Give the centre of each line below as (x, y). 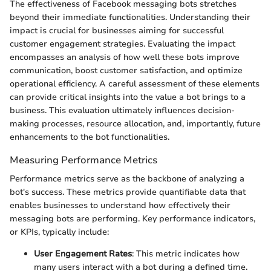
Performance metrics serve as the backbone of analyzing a (127, 178)
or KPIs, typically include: (59, 232)
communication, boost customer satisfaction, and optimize (126, 70)
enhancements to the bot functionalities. (90, 137)
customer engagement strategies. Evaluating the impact (122, 44)
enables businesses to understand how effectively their (120, 205)
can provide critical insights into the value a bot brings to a (128, 97)
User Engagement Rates (83, 253)
